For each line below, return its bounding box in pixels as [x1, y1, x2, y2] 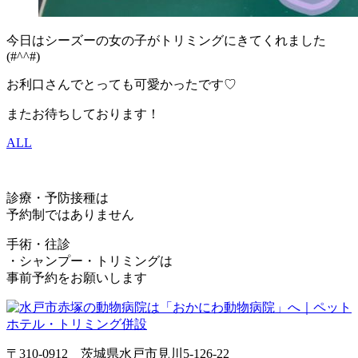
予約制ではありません [6, 207, 134, 221]
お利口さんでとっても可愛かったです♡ [6, 77, 237, 91]
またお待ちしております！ [6, 106, 160, 121]
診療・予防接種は [6, 190, 109, 205]
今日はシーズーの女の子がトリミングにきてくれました [6, 33, 326, 47]
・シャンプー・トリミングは [6, 253, 173, 268]
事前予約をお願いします [6, 270, 147, 284]
